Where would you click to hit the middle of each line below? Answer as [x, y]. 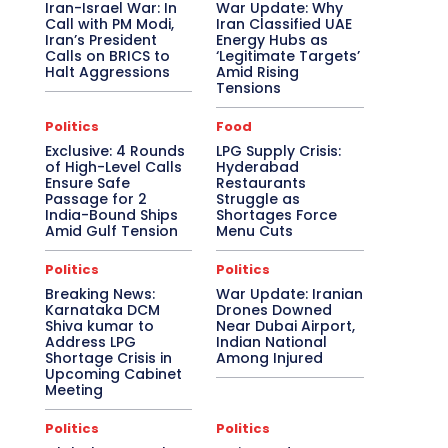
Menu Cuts [255, 231]
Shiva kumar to [99, 326]
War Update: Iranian [290, 294]
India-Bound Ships [111, 215]
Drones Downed [274, 310]
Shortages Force [277, 215]
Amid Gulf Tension [111, 231]
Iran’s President [100, 40]
